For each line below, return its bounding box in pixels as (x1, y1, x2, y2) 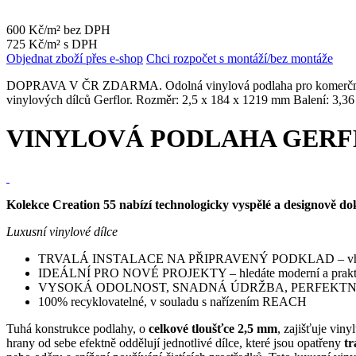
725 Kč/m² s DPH (6, 37, 98, 51)
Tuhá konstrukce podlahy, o (6, 321, 149, 335)
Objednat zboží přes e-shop (6, 51, 143, 65)
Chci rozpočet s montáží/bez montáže (146, 51, 333, 65)
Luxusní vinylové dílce (6, 224, 118, 238)
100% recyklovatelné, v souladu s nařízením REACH (38, 294, 307, 308)
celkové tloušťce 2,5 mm (149, 321, 277, 335)
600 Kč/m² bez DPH (6, 22, 110, 37)
